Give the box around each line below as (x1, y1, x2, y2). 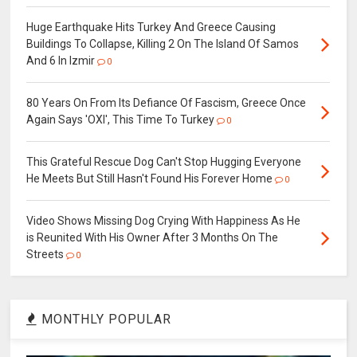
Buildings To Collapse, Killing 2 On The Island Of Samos (26, 37, 300, 51)
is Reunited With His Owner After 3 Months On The (26, 231, 279, 245)
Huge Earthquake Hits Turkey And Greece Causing (26, 21, 277, 34)
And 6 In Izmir (26, 54, 98, 68)
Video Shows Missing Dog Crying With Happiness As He (26, 214, 301, 228)
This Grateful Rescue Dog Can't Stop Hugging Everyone (26, 155, 302, 169)
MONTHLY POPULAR (37, 312, 172, 328)
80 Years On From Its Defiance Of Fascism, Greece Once (26, 96, 307, 110)
